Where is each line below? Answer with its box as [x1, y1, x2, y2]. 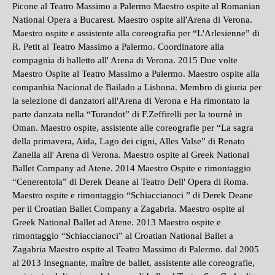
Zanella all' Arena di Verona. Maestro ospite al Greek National [12, 150, 249, 160]
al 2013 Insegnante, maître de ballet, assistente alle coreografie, [12, 258, 255, 268]
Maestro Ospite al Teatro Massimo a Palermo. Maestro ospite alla [12, 69, 260, 79]
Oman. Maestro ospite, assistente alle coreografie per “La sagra [12, 123, 254, 133]
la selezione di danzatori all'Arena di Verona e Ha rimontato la [12, 96, 250, 106]
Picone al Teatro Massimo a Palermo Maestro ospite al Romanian [12, 1, 260, 11]
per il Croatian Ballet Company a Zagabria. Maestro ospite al [12, 204, 244, 214]
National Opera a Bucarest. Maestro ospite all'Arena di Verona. [12, 15, 252, 25]
